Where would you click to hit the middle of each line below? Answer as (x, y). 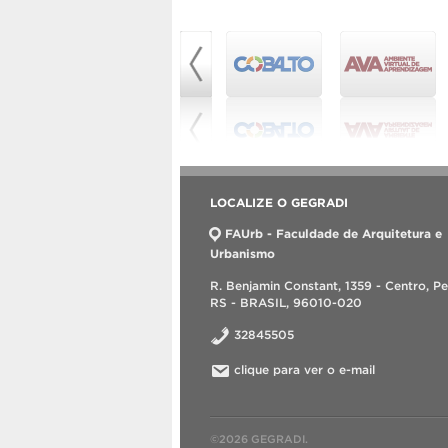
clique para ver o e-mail (304, 370)
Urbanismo (242, 254)
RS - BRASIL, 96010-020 (286, 303)
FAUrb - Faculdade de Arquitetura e (333, 234)
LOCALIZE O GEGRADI (279, 203)
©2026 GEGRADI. (259, 439)
